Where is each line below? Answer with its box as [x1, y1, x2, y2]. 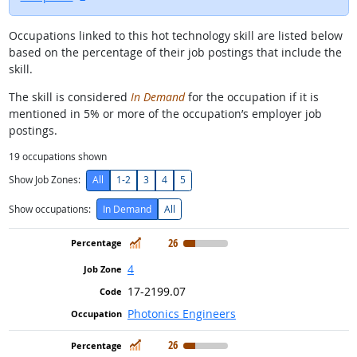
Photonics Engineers [127, 305, 236, 321]
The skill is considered [8, 88, 131, 104]
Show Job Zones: [8, 173, 80, 187]
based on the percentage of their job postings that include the [8, 44, 342, 60]
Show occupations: [8, 202, 91, 216]
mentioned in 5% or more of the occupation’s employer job [8, 105, 322, 121]
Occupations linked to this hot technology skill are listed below [8, 27, 343, 43]
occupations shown [19, 149, 107, 163]
